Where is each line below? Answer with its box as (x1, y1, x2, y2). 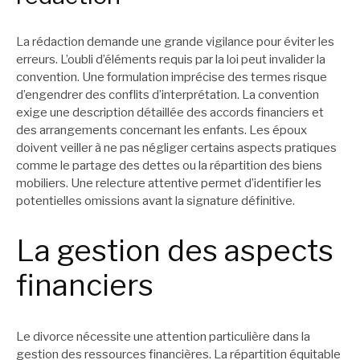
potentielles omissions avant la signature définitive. (16, 193, 295, 208)
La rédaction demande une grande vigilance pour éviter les (16, 34, 334, 49)
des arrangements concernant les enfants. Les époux (16, 122, 307, 137)
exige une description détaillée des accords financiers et (16, 104, 324, 120)
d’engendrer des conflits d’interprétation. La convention (16, 87, 319, 102)
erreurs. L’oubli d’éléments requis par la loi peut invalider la (16, 51, 325, 67)
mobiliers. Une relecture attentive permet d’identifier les (16, 175, 321, 190)
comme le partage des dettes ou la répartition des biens (16, 157, 322, 173)
